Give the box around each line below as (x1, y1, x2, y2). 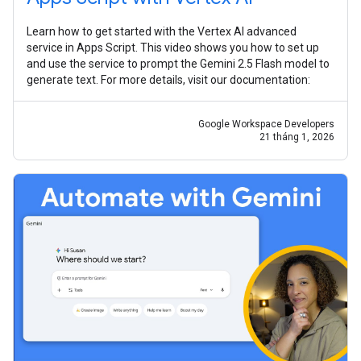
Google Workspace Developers (198, 118, 334, 130)
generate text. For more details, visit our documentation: (27, 73, 310, 86)
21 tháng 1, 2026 (259, 131, 334, 143)
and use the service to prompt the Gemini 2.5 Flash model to (27, 56, 330, 70)
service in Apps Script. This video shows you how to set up (27, 40, 319, 54)
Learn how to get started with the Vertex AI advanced (27, 24, 297, 38)
